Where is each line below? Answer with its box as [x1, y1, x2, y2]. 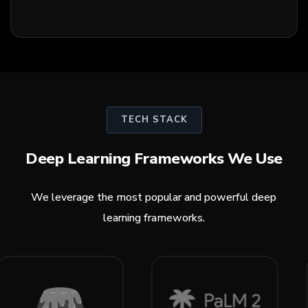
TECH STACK [120, 113, 188, 126]
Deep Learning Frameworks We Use [25, 147, 283, 169]
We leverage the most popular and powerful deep [31, 189, 277, 205]
